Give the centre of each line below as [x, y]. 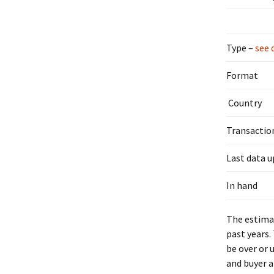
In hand [242, 185]
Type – [240, 48]
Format [242, 75]
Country [244, 103]
